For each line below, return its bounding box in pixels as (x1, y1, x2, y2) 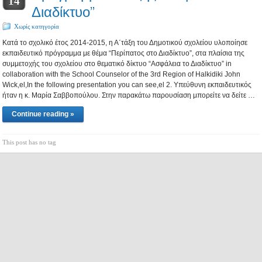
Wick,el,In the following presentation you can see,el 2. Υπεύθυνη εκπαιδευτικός (2, 81, 251, 89)
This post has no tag (2, 139, 56, 146)
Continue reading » (12, 110, 74, 118)
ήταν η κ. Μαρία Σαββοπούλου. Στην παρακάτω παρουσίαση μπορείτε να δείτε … (2, 91, 255, 99)
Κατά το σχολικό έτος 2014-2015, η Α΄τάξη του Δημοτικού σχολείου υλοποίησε (2, 39, 247, 47)
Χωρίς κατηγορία (14, 23, 59, 30)
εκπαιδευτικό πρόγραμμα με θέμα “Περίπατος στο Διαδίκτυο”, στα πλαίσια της (2, 49, 244, 57)
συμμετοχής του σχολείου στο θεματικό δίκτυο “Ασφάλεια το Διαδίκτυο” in (2, 60, 232, 68)
